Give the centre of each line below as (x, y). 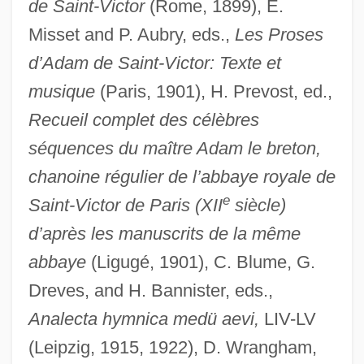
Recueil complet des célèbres (143, 119)
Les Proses (279, 34)
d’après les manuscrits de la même (164, 233)
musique (61, 91)
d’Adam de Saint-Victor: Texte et (154, 63)
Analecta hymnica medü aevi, (143, 318)
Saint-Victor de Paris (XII (125, 205)
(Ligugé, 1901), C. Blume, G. (200, 262)
